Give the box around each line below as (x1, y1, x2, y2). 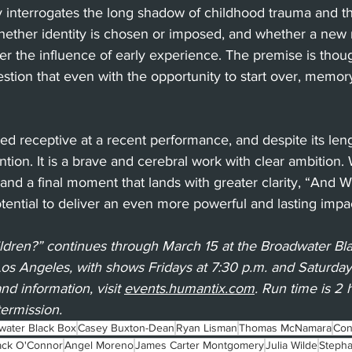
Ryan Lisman (176, 321, 237, 334)
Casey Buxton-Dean (78, 321, 174, 334)
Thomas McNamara (239, 321, 332, 334)
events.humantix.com (124, 280, 255, 296)
